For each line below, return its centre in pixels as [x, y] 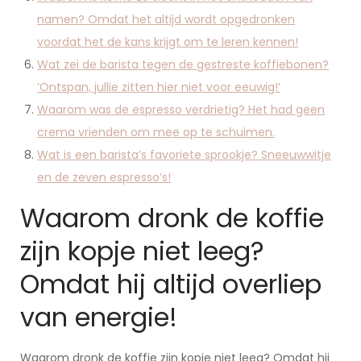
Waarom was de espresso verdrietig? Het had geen [181, 110]
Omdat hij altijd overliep [171, 284]
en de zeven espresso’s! [104, 177]
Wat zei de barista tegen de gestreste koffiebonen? [183, 64]
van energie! [99, 317]
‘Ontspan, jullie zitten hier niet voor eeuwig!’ [159, 87]
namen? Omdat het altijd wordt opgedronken [166, 19]
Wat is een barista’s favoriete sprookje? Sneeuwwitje [184, 155]
